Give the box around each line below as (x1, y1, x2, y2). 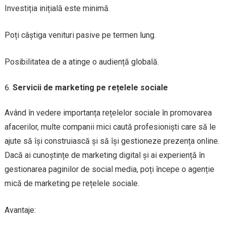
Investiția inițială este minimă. (4, 3, 110, 13)
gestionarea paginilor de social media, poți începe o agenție (4, 164, 214, 174)
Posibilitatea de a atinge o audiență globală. (4, 56, 159, 67)
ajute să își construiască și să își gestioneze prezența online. (4, 136, 219, 146)
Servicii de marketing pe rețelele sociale (12, 82, 168, 92)
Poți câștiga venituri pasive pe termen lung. (4, 30, 156, 40)
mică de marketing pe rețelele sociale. (4, 178, 139, 188)
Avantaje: (4, 205, 36, 215)
